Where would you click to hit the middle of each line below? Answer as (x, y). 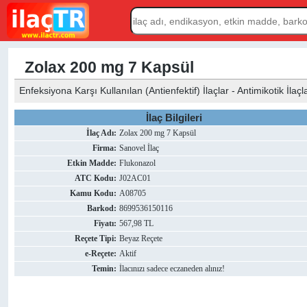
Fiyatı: (106, 223)
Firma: (105, 148)
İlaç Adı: (102, 133)
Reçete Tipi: (96, 238)
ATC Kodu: (96, 178)
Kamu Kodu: (94, 193)
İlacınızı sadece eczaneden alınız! (172, 269)
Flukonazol (138, 163)
